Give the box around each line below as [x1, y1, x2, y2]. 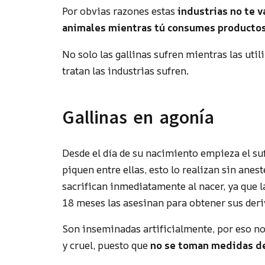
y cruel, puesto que [62, 238, 151, 253]
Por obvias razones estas [62, 4, 178, 18]
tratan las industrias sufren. [62, 63, 189, 77]
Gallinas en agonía [62, 104, 215, 130]
